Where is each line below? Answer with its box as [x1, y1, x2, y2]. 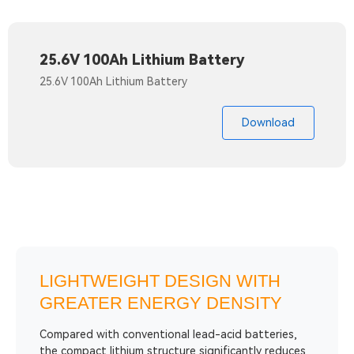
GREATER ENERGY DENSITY [40, 293, 282, 313]
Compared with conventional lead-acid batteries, [40, 328, 297, 341]
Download [242, 116, 295, 129]
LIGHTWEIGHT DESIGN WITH [40, 271, 281, 291]
